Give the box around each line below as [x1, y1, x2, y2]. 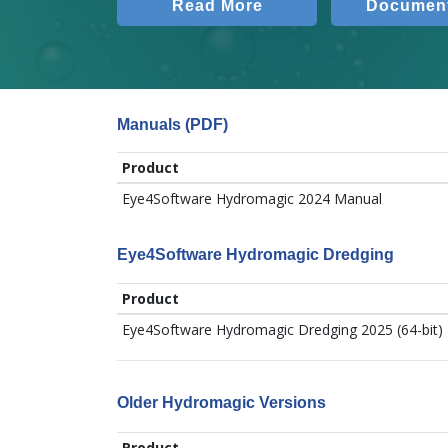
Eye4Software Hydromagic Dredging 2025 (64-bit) [121, 320, 443, 340]
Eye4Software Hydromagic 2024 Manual [121, 188, 382, 208]
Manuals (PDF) [117, 116, 228, 133]
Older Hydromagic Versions [117, 394, 326, 412]
